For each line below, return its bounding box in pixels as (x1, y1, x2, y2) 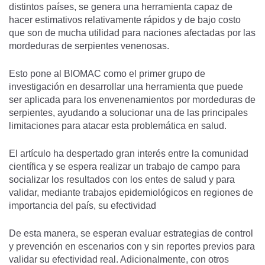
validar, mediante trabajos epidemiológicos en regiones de (9, 188, 253, 198)
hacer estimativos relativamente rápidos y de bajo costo (9, 15, 241, 25)
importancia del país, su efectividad (9, 201, 161, 211)
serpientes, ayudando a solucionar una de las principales (9, 108, 248, 118)
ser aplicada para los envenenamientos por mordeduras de (9, 95, 256, 105)
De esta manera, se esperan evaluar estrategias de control (9, 228, 253, 238)
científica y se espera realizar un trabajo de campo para (9, 161, 240, 172)
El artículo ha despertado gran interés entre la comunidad (9, 148, 248, 159)
